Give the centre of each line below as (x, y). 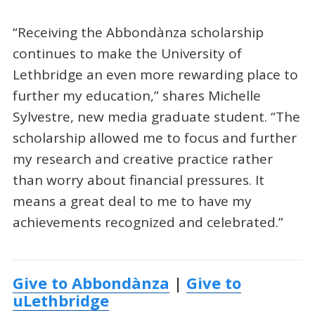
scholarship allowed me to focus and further (154, 138)
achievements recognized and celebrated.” (148, 223)
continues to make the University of (127, 54)
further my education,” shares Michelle (136, 96)
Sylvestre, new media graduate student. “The (156, 117)
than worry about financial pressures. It (138, 180)
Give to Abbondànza (91, 282)
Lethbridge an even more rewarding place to (155, 75)
